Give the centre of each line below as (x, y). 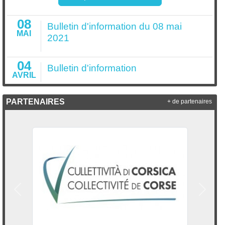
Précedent (35, 194)
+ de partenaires (189, 102)
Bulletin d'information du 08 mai (115, 26)
